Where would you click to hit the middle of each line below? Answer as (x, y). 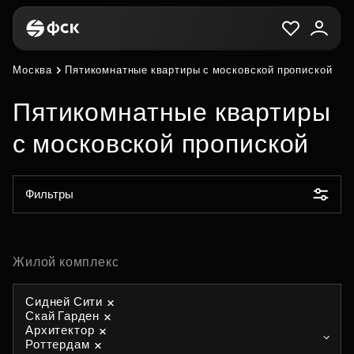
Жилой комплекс (66, 262)
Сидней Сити (64, 301)
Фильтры (49, 194)
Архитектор (60, 330)
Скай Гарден (63, 316)
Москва (33, 70)
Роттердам (58, 344)
